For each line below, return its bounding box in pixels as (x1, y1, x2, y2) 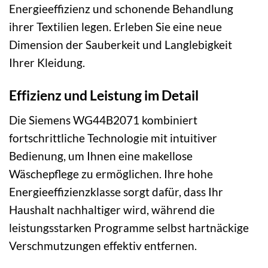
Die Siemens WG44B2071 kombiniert (9, 112, 197, 127)
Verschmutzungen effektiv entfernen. (9, 238, 197, 252)
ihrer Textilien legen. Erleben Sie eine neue (9, 20, 222, 34)
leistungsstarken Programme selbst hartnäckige (9, 220, 249, 234)
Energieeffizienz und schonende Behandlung (9, 2, 233, 16)
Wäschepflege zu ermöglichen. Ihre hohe (9, 166, 213, 181)
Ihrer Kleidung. (9, 56, 85, 70)
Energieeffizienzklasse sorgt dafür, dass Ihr (9, 184, 223, 199)
